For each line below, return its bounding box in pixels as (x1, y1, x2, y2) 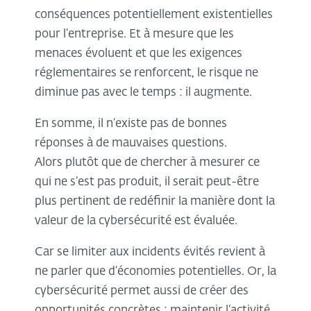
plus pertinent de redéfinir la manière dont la (35, 196, 275, 208)
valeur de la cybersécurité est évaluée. (35, 215, 240, 228)
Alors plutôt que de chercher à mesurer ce (35, 157, 260, 169)
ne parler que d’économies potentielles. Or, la (35, 266, 276, 278)
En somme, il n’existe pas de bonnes (35, 118, 227, 131)
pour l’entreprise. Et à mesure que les (35, 28, 234, 41)
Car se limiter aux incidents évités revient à (35, 246, 265, 259)
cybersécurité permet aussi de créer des (35, 285, 249, 298)
